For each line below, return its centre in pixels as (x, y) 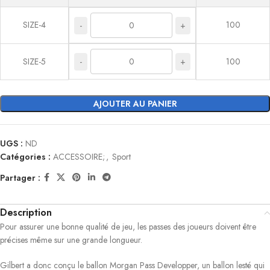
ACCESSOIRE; (79, 157)
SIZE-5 (34, 61)
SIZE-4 (34, 25)
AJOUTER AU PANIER (135, 104)
